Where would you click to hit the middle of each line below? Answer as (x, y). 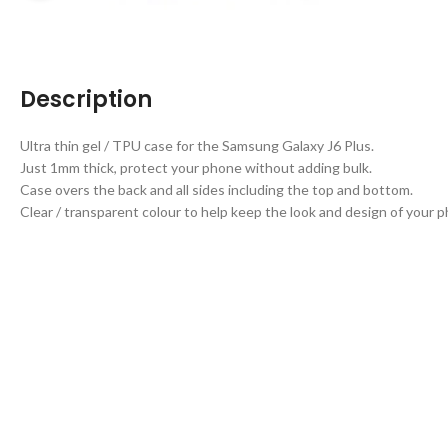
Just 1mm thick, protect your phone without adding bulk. (196, 167)
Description (86, 99)
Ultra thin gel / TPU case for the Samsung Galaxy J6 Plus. (197, 145)
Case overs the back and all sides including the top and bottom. (216, 189)
